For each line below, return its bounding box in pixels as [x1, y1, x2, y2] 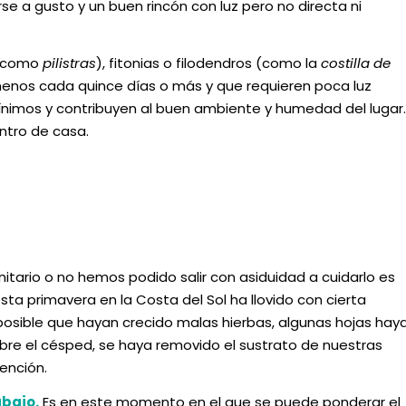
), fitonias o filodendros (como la [96, 53, 321, 72]
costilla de [321, 53, 391, 72]
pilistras [43, 53, 96, 72]
